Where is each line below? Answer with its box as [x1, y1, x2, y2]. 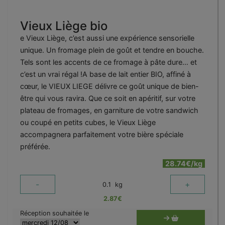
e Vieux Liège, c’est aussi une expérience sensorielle [20, 34, 194, 43]
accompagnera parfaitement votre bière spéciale [20, 130, 183, 139]
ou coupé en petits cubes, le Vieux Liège [20, 118, 156, 127]
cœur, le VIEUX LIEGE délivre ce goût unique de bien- [20, 82, 199, 91]
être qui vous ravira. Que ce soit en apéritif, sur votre [20, 94, 195, 103]
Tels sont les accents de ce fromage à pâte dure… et [20, 58, 197, 67]
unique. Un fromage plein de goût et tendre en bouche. [20, 46, 204, 55]
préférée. [20, 142, 50, 151]
